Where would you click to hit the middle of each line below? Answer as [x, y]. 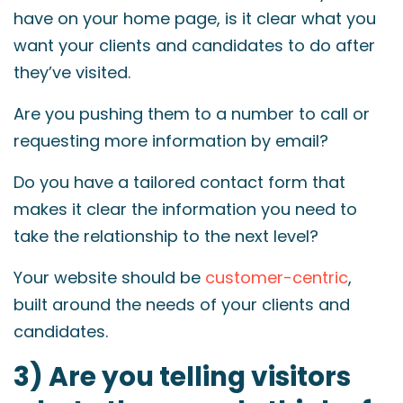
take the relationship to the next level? [166, 236]
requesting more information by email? [171, 141]
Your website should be [109, 278]
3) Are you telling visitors [182, 376]
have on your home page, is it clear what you [195, 18]
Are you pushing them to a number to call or [192, 114]
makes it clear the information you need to [185, 209]
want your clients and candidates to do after [194, 45]
